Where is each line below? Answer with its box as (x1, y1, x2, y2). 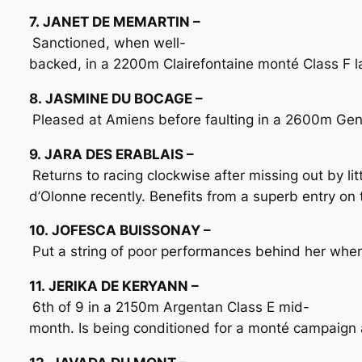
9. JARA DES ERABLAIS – (28, 145, 194, 162)
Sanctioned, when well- (32, 34, 186, 51)
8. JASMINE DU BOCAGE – (28, 90, 203, 107)
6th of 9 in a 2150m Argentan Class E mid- (32, 299, 309, 316)
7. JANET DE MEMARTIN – (28, 13, 200, 30)
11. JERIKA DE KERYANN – (28, 278, 199, 295)
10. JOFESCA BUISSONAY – (28, 222, 211, 239)
